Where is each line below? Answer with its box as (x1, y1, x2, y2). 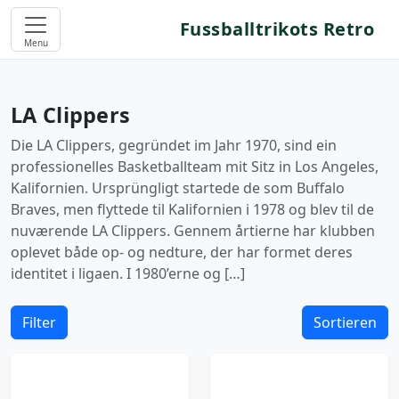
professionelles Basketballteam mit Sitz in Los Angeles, (11, 157, 379, 176)
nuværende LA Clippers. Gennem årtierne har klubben (11, 221, 375, 240)
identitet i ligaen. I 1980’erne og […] (11, 264, 245, 283)
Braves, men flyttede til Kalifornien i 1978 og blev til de (11, 199, 374, 219)
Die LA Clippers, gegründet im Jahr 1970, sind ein (11, 135, 337, 155)
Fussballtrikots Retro (179, 17, 374, 41)
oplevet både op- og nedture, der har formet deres (11, 242, 353, 262)
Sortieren (313, 313, 377, 332)
